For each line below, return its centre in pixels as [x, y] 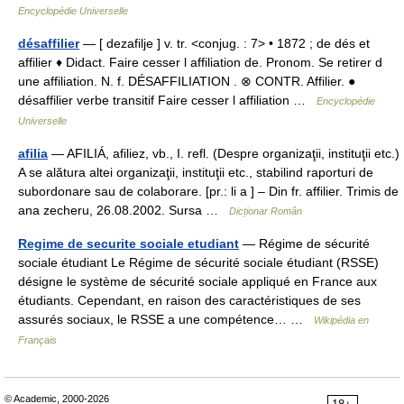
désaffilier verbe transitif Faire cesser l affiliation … [167, 100]
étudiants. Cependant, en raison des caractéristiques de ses [189, 300]
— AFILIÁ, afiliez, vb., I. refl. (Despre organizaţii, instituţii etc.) [224, 153]
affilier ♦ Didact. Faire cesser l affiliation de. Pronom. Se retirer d [200, 62]
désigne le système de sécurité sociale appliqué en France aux [197, 281]
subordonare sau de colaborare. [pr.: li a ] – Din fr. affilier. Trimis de [208, 191]
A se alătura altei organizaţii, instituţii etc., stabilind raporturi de [196, 172]
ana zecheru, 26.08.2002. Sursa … [124, 210]
